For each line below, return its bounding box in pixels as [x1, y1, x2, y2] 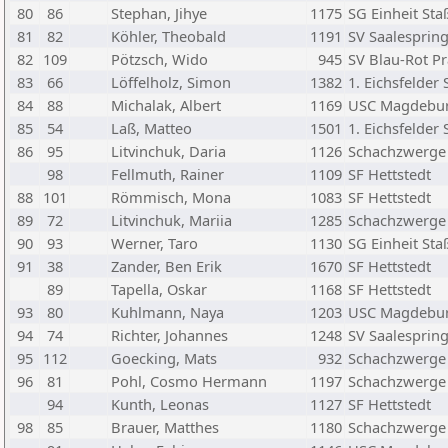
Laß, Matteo [111, 118, 192, 138]
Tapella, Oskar [111, 279, 207, 299]
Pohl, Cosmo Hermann [111, 371, 267, 391]
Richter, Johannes [111, 325, 228, 345]
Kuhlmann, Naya [111, 302, 224, 322]
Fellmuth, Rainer [111, 164, 224, 184]
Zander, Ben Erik [111, 256, 222, 276]
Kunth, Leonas [111, 394, 209, 414]
